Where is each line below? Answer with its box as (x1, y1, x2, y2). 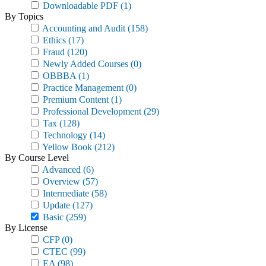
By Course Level (5, 153, 69, 163)
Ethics (40, 35, 66, 45)
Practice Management (40, 83, 123, 93)
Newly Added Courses (40, 59, 128, 69)
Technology (40, 130, 87, 140)
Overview (40, 176, 80, 186)
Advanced (40, 164, 81, 175)
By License (5, 223, 47, 233)
